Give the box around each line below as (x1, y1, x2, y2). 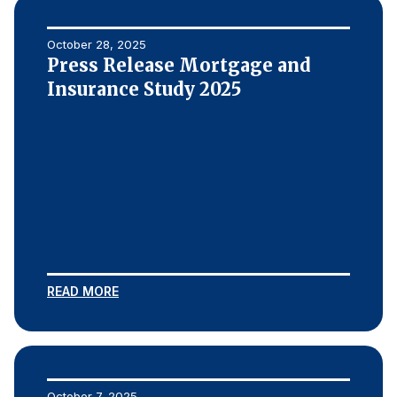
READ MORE (47, 284, 119, 299)
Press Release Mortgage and (47, 54, 311, 76)
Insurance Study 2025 (47, 78, 241, 100)
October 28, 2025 (47, 37, 146, 51)
